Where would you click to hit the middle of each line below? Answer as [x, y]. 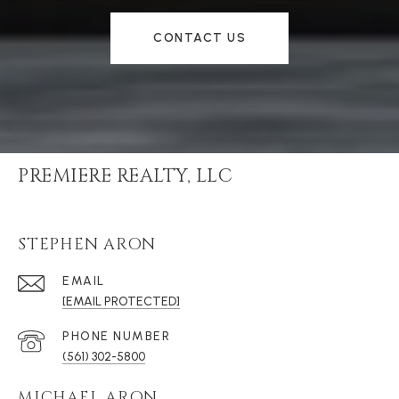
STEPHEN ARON [87, 245]
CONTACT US [199, 38]
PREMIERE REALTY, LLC [125, 177]
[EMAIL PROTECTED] [121, 302]
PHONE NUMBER [116, 337]
